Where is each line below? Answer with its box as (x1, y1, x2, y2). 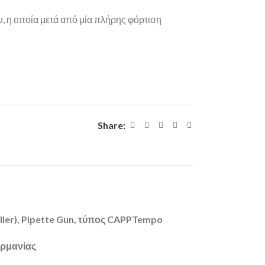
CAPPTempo (105, 213, 163, 225)
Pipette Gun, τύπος (21, 213, 105, 225)
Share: (98, 119, 125, 131)
